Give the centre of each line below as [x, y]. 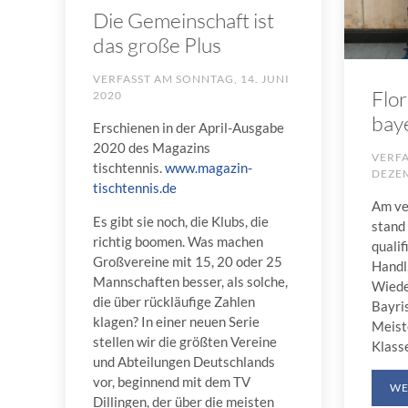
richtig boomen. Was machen [178, 241]
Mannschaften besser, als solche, [190, 281]
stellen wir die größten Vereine [185, 341]
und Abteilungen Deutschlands [184, 361]
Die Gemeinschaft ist [184, 20]
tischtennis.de [135, 187]
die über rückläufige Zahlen [174, 301]
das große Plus [157, 44]
